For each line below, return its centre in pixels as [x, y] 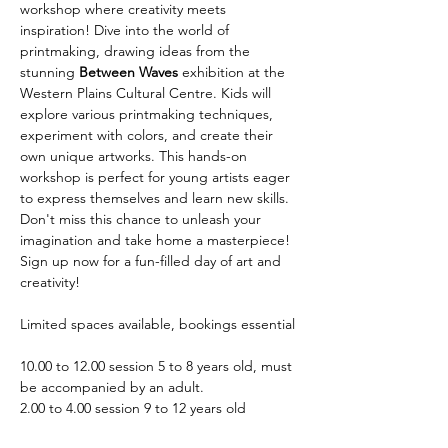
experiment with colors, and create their [148, 135]
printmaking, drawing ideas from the [137, 51]
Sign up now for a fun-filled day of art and [152, 261]
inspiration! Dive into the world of [126, 30]
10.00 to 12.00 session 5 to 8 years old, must [158, 366]
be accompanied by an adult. [112, 387]
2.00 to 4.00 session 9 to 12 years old [133, 408]
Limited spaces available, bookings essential [157, 324]
